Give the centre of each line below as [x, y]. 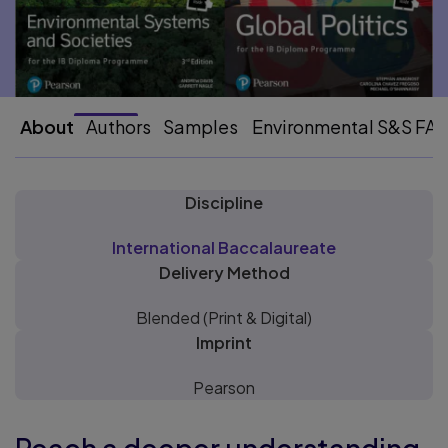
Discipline [224, 202]
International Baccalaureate [224, 247]
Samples [200, 126]
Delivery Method [224, 272]
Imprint [224, 342]
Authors [118, 126]
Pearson [224, 387]
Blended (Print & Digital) [224, 317]
